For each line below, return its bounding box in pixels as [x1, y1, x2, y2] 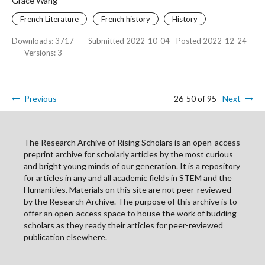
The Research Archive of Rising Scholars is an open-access [24, 137, 240, 147]
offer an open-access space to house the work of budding [24, 208, 237, 218]
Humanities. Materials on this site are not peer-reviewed [24, 185, 231, 195]
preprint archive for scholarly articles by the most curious [24, 149, 233, 159]
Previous [24, 93, 57, 104]
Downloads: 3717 [12, 36, 76, 46]
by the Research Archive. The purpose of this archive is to [24, 196, 237, 206]
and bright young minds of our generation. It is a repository [24, 161, 240, 171]
